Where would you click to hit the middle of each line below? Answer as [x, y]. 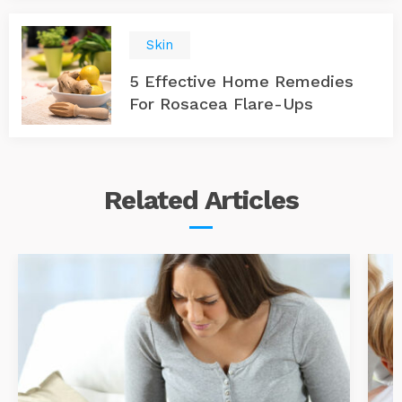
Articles [251, 199]
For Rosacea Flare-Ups [221, 103]
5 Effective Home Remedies [241, 81]
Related [154, 199]
